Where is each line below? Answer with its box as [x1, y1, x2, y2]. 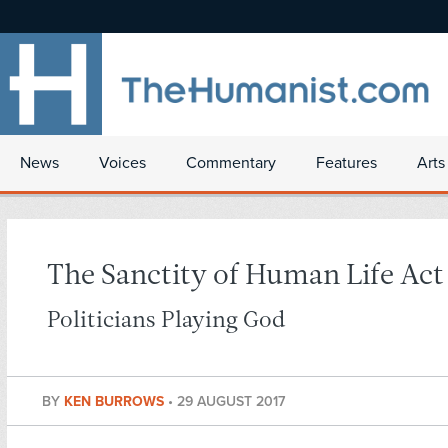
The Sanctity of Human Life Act [47, 262, 444, 292]
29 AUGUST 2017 [177, 392, 285, 410]
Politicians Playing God [47, 309, 285, 333]
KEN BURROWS [64, 392, 168, 410]
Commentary [186, 153, 276, 173]
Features [316, 153, 377, 173]
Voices [99, 153, 146, 173]
